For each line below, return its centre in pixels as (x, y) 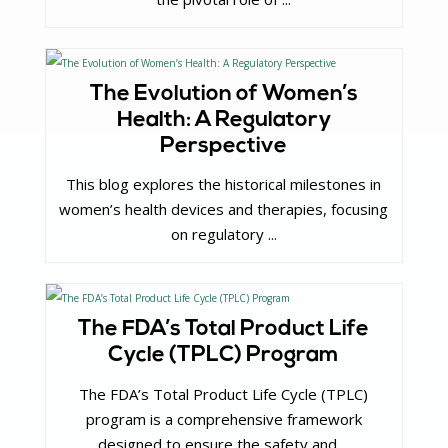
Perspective (224, 146)
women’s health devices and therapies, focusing (224, 209)
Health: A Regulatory (223, 120)
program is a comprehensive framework (223, 418)
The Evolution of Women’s (223, 94)
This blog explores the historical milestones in (224, 184)
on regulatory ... (223, 234)
